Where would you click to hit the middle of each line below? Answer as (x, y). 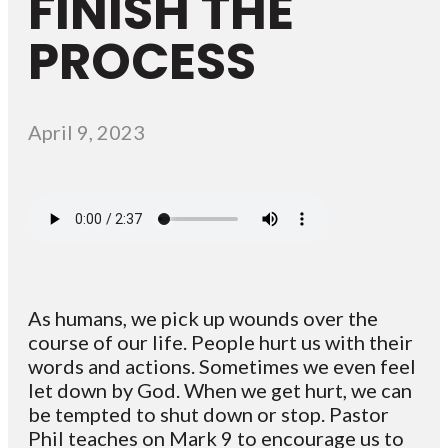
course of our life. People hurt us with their (220, 342)
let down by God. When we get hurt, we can (220, 390)
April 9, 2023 (86, 132)
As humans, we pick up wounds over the (203, 318)
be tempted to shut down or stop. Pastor (208, 414)
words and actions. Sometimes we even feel (222, 366)
